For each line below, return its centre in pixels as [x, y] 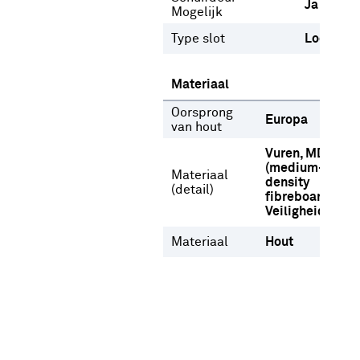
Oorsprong [202, 112]
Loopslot [331, 39]
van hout [196, 127]
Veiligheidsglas [311, 211]
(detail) [192, 190]
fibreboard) [299, 197]
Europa [286, 120]
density [287, 182]
